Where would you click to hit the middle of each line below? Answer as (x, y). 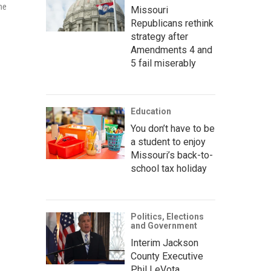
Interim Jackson (165, 243)
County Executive (167, 256)
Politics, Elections (167, 217)
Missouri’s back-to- (172, 155)
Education (151, 111)
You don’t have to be (173, 129)
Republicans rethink (172, 23)
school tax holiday (169, 168)
